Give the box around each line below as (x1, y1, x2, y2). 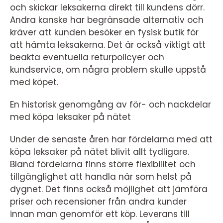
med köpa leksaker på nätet (10, 111, 131, 123)
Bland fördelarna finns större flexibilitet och (10, 158, 196, 170)
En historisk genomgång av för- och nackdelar (10, 99, 211, 111)
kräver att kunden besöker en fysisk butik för (10, 26, 199, 38)
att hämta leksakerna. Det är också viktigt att (10, 39, 206, 51)
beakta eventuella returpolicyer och (10, 51, 164, 63)
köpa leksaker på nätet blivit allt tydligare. (10, 146, 189, 158)
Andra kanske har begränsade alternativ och (10, 14, 204, 26)
